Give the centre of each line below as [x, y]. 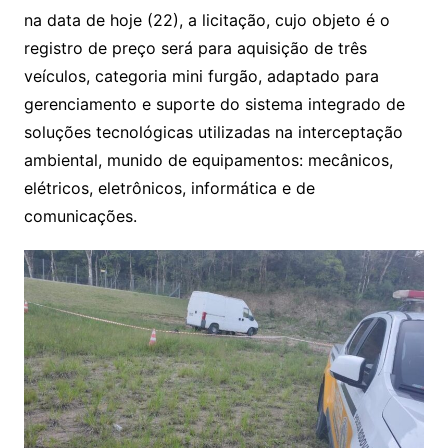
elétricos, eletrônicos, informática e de [169, 188]
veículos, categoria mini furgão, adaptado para [201, 76]
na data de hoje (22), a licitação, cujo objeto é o [206, 20]
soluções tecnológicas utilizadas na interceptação [213, 132]
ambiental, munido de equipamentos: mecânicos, [208, 160]
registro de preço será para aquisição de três [195, 48]
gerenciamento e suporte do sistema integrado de [214, 104]
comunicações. [80, 216]
